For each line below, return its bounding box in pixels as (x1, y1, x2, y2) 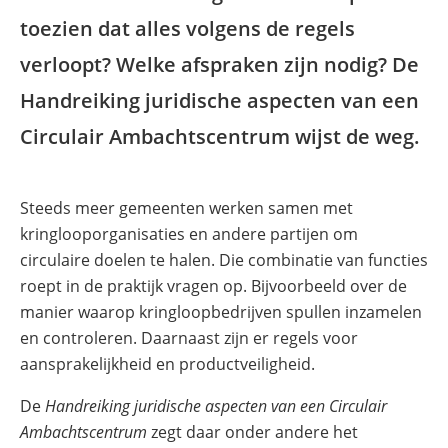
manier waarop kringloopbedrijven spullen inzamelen (20, 301, 422, 323)
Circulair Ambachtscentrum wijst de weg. (20, 123, 420, 150)
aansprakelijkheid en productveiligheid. (20, 353, 315, 375)
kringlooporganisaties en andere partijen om (20, 223, 358, 245)
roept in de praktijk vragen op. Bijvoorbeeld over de (20, 275, 407, 297)
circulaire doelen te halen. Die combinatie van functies (20, 249, 428, 271)
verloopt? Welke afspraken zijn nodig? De (20, 51, 419, 78)
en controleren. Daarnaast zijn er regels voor (20, 327, 358, 349)
